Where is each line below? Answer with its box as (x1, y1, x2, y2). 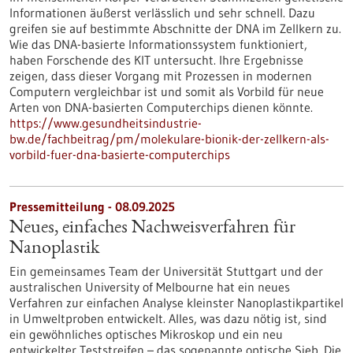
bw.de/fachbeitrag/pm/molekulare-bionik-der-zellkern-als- (9, 131, 329, 147)
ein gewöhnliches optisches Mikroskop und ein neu (9, 326, 283, 342)
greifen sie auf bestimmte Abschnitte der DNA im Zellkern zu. (9, 20, 341, 36)
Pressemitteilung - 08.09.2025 (9, 199, 175, 214)
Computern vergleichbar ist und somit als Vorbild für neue (9, 84, 324, 99)
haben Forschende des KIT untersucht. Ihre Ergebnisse (9, 52, 303, 68)
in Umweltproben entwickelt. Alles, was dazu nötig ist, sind (9, 310, 327, 326)
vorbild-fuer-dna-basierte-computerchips (9, 147, 230, 162)
